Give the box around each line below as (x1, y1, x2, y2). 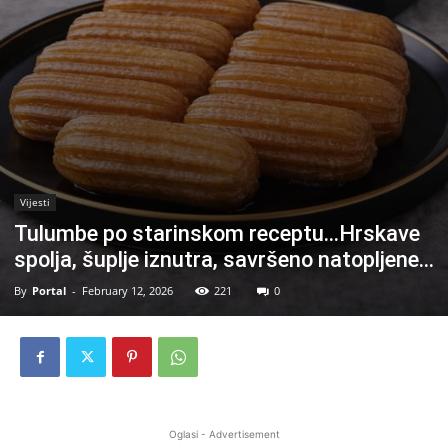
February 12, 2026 (82, 283, 173, 298)
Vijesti (20, 195, 50, 209)
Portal (32, 283, 66, 298)
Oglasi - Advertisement (168, 428, 280, 440)
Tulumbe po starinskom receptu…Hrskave (14, 221, 420, 246)
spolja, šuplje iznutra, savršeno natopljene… (14, 247, 434, 272)
